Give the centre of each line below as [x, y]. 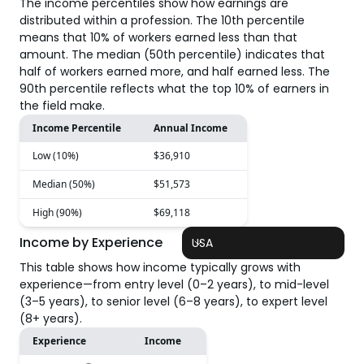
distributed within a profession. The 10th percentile [162, 20]
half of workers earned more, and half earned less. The [175, 71]
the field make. [62, 106]
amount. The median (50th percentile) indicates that [172, 54]
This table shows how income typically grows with [160, 267]
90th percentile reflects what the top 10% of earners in [174, 89]
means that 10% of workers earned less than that [158, 37]
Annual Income [191, 128]
